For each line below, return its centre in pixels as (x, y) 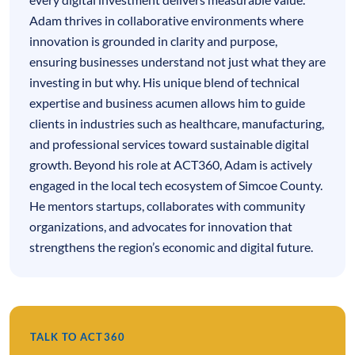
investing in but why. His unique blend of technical (164, 82)
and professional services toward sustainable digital (169, 143)
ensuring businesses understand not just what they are (177, 61)
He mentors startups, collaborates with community (167, 205)
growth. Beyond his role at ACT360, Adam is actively (171, 164)
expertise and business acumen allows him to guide (167, 102)
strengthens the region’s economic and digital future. (171, 246)
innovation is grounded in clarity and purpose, (153, 40)
